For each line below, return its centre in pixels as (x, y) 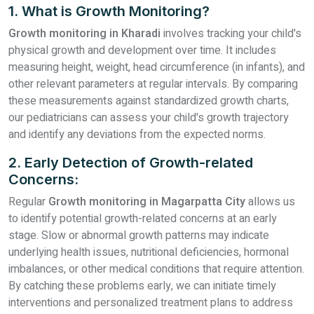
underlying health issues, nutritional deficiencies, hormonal (149, 252)
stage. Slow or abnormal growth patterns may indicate (139, 235)
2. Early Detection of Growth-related (131, 163)
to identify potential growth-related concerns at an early (143, 219)
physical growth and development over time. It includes (142, 50)
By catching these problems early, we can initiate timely (142, 286)
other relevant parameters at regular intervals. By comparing (153, 84)
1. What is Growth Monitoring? (109, 11)
